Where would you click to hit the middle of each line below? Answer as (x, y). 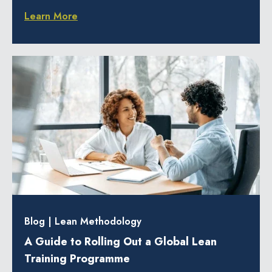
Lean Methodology (98, 222)
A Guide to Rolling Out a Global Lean (121, 242)
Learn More (51, 16)
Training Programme (77, 259)
